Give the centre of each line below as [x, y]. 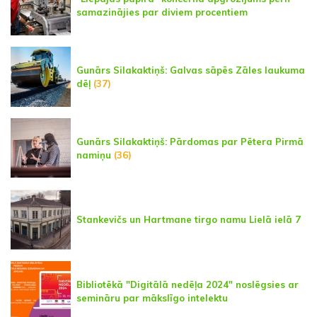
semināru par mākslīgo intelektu [152, 298]
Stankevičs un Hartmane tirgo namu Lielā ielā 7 [189, 220]
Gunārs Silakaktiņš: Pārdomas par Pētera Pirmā [190, 141]
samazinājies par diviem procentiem [162, 12]
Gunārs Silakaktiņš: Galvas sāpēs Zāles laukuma [191, 70]
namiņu [94, 155]
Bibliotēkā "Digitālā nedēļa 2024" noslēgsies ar [188, 284]
